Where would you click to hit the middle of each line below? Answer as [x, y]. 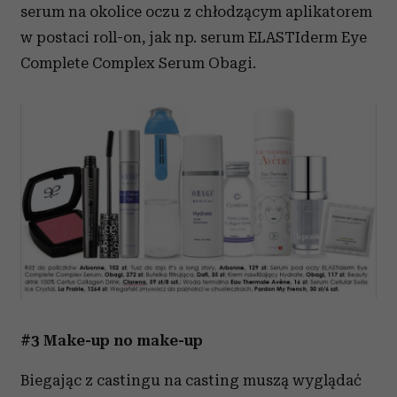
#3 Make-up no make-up [112, 341]
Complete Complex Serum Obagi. [138, 63]
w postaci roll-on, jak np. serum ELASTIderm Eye [194, 37]
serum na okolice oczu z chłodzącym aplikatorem [196, 12]
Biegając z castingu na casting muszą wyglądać [191, 381]
